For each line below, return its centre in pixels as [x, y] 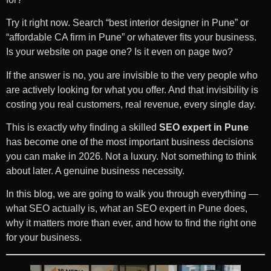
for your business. [44, 238]
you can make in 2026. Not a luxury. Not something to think [131, 157]
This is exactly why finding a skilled [83, 128]
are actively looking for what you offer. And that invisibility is [132, 90]
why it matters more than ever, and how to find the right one [131, 223]
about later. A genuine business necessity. [95, 171]
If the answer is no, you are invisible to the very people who [132, 75]
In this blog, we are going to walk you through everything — [132, 194]
